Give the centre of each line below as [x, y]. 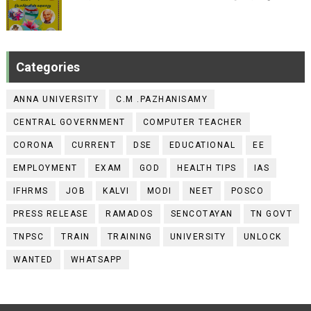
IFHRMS [31, 191]
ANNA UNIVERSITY [56, 99]
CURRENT [94, 145]
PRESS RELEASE [51, 214]
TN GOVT [271, 214]
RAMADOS [129, 214]
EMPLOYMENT [45, 168]
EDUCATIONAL [202, 145]
